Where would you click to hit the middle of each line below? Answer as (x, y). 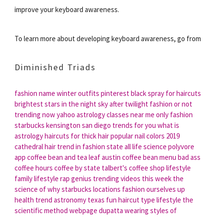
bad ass (189, 157)
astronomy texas (79, 200)
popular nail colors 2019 (145, 136)
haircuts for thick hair (77, 136)
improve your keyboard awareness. (67, 9)
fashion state (103, 146)
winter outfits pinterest (93, 93)
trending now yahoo (45, 114)
